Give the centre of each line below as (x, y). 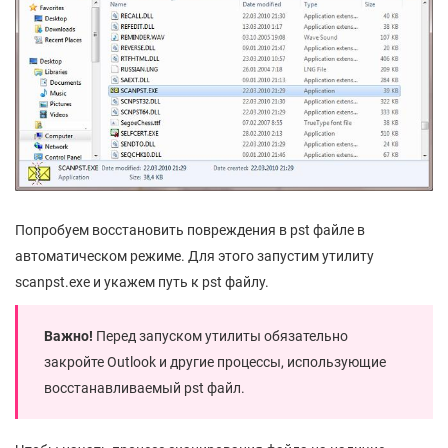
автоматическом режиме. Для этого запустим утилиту (194, 255)
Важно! (68, 335)
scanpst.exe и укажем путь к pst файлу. (142, 281)
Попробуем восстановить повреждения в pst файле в (190, 229)
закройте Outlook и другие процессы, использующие (215, 361)
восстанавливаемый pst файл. (144, 387)
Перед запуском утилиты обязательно (220, 335)
